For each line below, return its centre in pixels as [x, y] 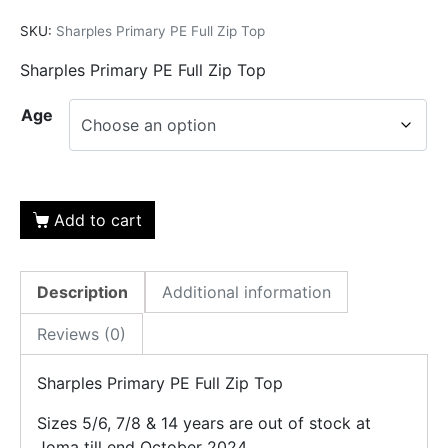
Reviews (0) [81, 334]
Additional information [246, 292]
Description [82, 292]
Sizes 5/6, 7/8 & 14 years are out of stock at [204, 423]
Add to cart [97, 220]
